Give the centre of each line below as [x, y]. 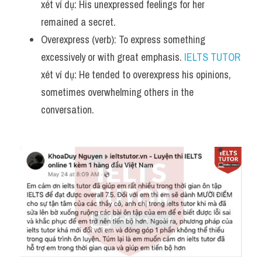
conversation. [68, 110]
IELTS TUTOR [212, 57]
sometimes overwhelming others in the [117, 92]
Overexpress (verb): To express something [123, 39]
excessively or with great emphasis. [113, 57]
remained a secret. [78, 22]
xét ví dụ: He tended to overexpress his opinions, [136, 75]
